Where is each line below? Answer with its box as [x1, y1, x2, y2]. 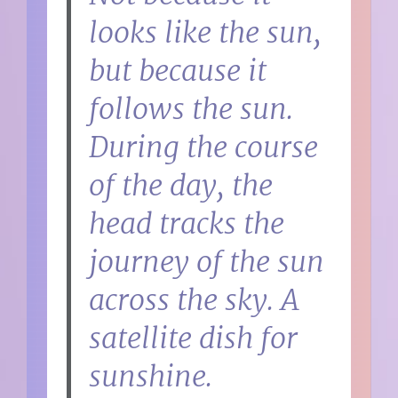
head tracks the [89, 205, 285, 242]
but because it [89, 52, 267, 89]
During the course [89, 129, 319, 165]
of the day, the [89, 167, 274, 203]
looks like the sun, [89, 14, 322, 51]
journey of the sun [89, 243, 325, 280]
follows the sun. [89, 91, 294, 127]
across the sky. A [89, 282, 300, 318]
